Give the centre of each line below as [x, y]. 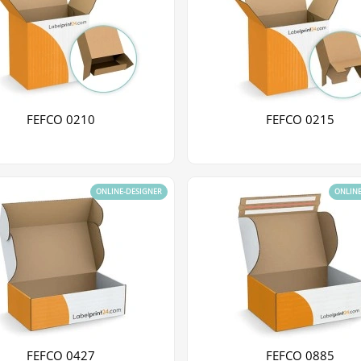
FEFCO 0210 [61, 120]
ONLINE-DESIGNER [129, 191]
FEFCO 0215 [300, 120]
